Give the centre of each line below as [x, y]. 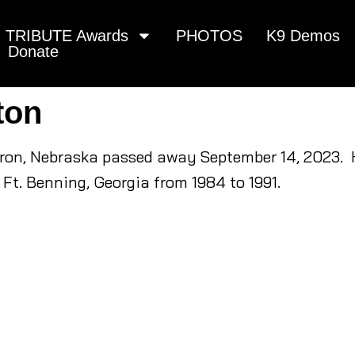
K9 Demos [303, 36]
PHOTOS [209, 36]
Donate [33, 52]
